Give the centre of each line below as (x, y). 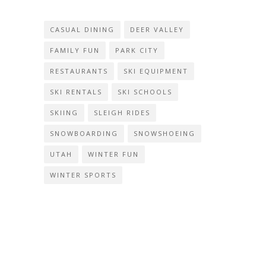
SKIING (64, 112)
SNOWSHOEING (164, 133)
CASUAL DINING (82, 29)
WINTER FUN (113, 154)
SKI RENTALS (76, 91)
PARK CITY (137, 50)
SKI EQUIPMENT (156, 71)
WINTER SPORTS (83, 175)
